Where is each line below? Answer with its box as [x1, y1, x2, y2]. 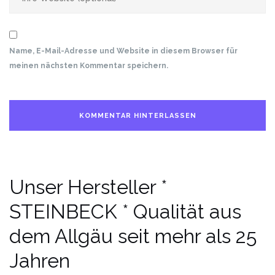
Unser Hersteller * [9, 176, 167, 199]
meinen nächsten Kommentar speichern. [9, 61, 168, 71]
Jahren [9, 249, 70, 273]
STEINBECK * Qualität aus [9, 200, 241, 223]
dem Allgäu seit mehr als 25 [9, 225, 257, 248]
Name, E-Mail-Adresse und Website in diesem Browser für [9, 47, 238, 56]
